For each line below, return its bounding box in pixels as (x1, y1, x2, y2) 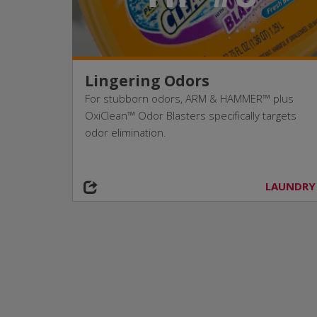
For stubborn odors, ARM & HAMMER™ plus (85, 91, 294, 105)
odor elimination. (85, 125, 166, 139)
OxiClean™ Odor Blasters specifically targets (85, 108, 296, 122)
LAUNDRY (265, 179, 316, 193)
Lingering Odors (85, 71, 209, 91)
